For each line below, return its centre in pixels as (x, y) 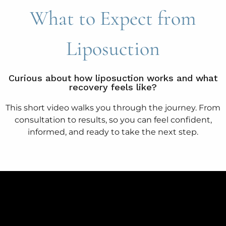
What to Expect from (113, 18)
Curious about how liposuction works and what (113, 78)
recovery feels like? (113, 87)
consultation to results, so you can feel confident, (113, 120)
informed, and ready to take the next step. (113, 132)
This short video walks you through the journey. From (113, 107)
